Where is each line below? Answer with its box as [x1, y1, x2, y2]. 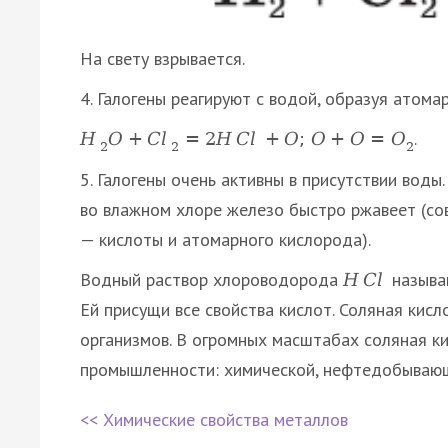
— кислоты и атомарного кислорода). [80, 227, 371, 251]
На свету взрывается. [80, 47, 245, 71]
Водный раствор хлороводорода [80, 267, 343, 291]
